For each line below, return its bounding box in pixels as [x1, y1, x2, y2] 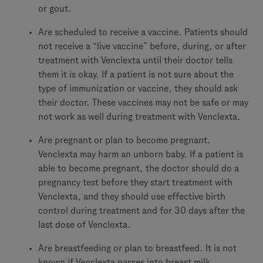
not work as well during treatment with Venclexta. [38, 112, 241, 122]
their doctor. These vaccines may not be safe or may [38, 97, 248, 107]
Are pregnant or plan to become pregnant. [38, 135, 211, 145]
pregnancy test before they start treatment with [38, 177, 232, 187]
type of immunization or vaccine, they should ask [38, 83, 238, 93]
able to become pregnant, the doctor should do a [38, 163, 239, 173]
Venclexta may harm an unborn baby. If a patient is [38, 149, 243, 159]
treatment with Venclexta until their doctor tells [38, 55, 232, 65]
